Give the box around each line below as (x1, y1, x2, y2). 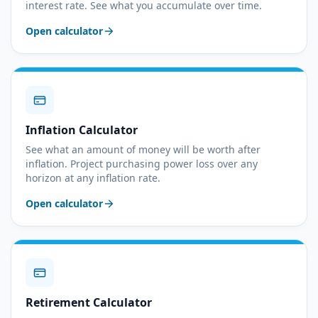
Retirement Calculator (26, 295, 152, 310)
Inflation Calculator (26, 122, 138, 138)
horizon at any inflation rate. (26, 171, 160, 185)
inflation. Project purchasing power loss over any (26, 157, 258, 170)
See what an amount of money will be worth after (26, 143, 261, 156)
